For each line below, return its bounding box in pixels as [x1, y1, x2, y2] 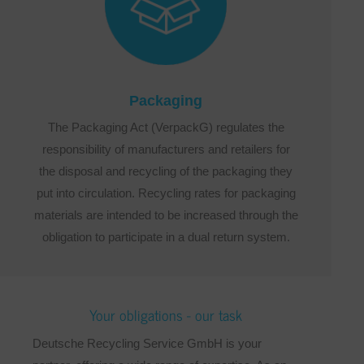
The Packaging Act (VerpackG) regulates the [47, 119, 284, 134]
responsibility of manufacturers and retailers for [41, 141, 290, 156]
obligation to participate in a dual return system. [41, 229, 290, 244]
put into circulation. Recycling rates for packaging [36, 185, 296, 200]
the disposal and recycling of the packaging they [39, 163, 292, 178]
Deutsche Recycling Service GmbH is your [32, 336, 262, 350]
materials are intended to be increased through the [33, 207, 298, 222]
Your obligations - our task [89, 301, 242, 327]
